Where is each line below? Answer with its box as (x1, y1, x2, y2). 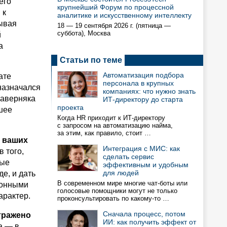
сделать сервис (103, 153, 154, 161)
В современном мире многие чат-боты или (57, 179, 187, 187)
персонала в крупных (103, 79, 174, 87)
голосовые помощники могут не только (57, 187, 177, 195)
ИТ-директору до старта (103, 95, 183, 103)
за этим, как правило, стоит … (57, 129, 151, 137)
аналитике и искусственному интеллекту (57, 11, 192, 19)
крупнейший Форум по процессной (57, 3, 174, 11)
